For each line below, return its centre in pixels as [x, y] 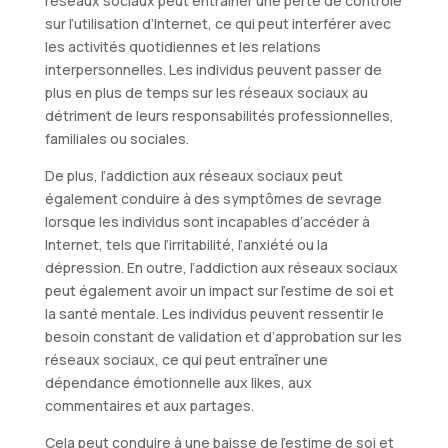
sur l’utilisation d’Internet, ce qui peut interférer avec [217, 23]
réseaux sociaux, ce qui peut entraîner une [186, 359]
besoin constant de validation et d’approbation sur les [223, 336]
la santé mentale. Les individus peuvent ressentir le [214, 313]
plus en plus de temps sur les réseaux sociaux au [206, 92]
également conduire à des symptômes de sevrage [213, 198]
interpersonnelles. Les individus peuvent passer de [213, 69]
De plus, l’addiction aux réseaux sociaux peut [193, 175]
